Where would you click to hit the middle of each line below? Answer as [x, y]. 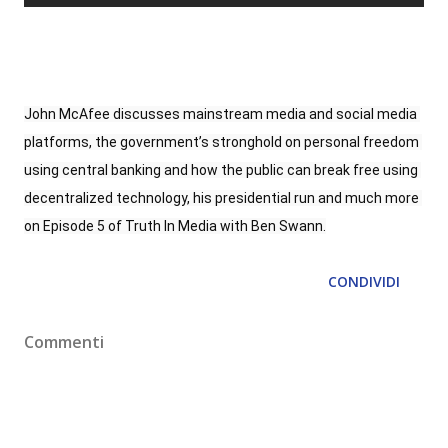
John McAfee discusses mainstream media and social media [220, 114]
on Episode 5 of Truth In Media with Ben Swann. [175, 226]
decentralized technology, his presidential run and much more [221, 198]
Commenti [64, 342]
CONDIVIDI [364, 281]
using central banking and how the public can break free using [221, 170]
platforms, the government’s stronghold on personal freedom [221, 142]
